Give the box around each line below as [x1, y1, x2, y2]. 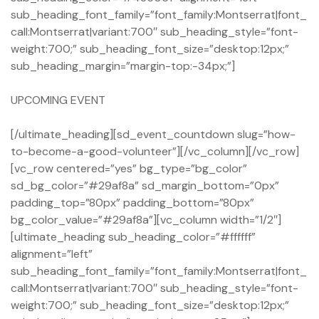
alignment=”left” [11, 246, 93, 262]
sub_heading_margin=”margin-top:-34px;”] [11, 58, 235, 74]
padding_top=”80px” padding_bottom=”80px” [11, 195, 254, 211]
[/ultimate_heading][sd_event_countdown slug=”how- [11, 127, 296, 142]
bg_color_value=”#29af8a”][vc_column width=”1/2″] [11, 212, 281, 228]
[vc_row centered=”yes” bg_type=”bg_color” [11, 161, 247, 177]
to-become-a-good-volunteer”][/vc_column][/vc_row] [11, 144, 299, 159]
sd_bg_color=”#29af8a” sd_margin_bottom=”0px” [11, 178, 279, 194]
